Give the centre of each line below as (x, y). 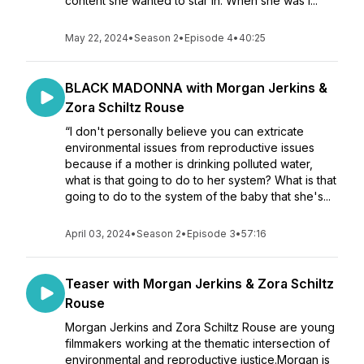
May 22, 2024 (97, 38)
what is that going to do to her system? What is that (201, 180)
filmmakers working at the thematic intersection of (197, 343)
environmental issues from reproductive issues (190, 147)
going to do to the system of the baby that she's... (198, 196)
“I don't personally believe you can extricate (184, 131)
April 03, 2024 (98, 234)
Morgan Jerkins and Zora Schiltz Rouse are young (200, 327)
